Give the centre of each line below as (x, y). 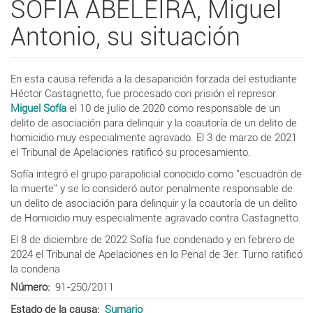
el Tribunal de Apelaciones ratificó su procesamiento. (131, 152)
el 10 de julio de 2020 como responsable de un (173, 108)
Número (29, 287)
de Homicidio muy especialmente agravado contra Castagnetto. (156, 218)
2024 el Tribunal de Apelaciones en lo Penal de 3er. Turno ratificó (156, 254)
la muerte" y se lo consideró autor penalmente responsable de (152, 188)
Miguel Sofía (38, 108)
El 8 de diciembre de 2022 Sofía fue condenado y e (125, 239)
